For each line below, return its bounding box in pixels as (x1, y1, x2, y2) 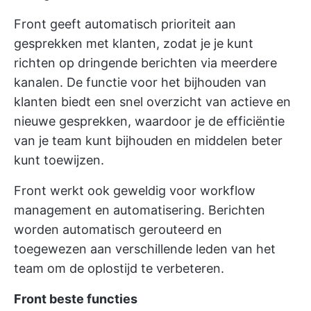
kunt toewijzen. (14, 153, 104, 168)
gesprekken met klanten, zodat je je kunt (14, 36, 253, 51)
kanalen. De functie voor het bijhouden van (14, 75, 267, 90)
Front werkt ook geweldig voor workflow (14, 183, 255, 199)
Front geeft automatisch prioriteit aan (14, 17, 236, 32)
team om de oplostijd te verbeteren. (14, 261, 224, 276)
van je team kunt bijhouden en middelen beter (14, 133, 283, 149)
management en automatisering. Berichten (14, 203, 265, 218)
